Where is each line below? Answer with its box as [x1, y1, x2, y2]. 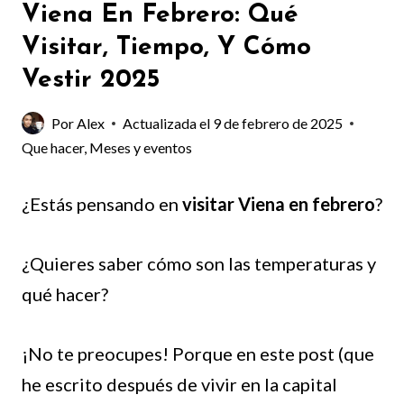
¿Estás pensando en [22, 193, 182, 216]
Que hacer [22, 139, 84, 157]
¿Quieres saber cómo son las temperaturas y [22, 252, 376, 275]
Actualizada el [123, 115, 211, 133]
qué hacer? [22, 283, 108, 306]
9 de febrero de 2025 [213, 115, 344, 133]
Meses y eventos [89, 139, 192, 157]
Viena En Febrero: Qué [22, 3, 298, 29]
